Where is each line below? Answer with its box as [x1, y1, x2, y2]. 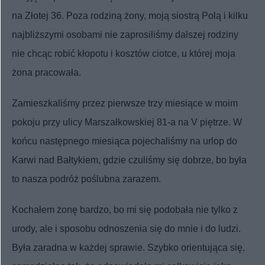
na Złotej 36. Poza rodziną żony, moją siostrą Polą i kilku [12, 10, 248, 21]
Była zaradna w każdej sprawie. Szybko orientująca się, [12, 242, 245, 253]
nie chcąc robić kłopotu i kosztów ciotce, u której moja [12, 48, 235, 59]
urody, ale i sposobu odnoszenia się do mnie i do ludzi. [12, 223, 241, 234]
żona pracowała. [12, 67, 81, 77]
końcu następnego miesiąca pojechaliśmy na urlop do [12, 135, 237, 146]
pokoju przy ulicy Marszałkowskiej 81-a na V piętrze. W [12, 117, 242, 127]
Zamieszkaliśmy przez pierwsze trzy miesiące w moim [12, 98, 238, 108]
